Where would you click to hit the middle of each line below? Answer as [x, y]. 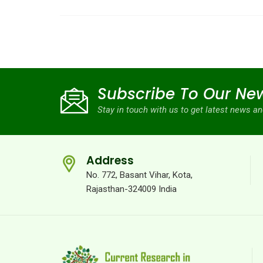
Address [110, 161]
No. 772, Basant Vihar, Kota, [139, 175]
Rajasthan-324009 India [131, 189]
